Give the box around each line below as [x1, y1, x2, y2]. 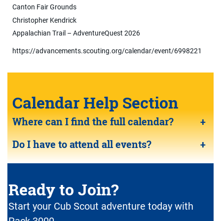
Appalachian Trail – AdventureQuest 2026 [12, 29, 140, 37]
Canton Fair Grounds [12, 2, 76, 11]
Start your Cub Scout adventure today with [8, 200, 193, 213]
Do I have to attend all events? [12, 138, 151, 151]
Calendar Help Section [12, 92, 178, 113]
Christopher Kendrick [12, 16, 76, 24]
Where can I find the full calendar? [12, 115, 174, 128]
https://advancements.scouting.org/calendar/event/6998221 [12, 47, 202, 55]
